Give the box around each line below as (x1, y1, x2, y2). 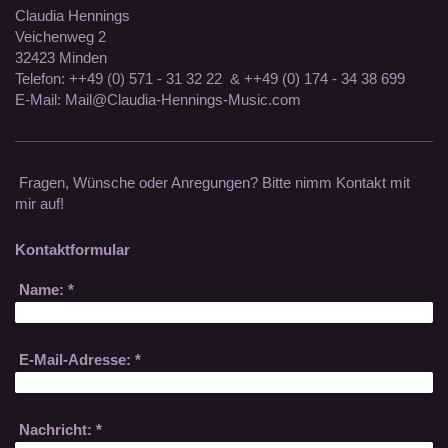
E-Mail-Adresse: (19, 350, 132, 368)
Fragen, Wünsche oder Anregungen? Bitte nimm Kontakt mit (15, 173, 410, 191)
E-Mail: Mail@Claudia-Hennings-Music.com (15, 90, 301, 108)
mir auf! (15, 194, 64, 212)
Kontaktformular (15, 240, 130, 258)
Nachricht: (19, 420, 93, 438)
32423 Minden (15, 48, 107, 66)
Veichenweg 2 (15, 27, 106, 45)
